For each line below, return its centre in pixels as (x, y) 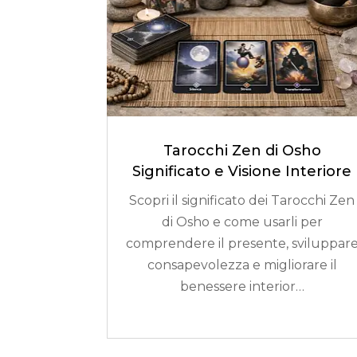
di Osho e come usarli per (242, 222)
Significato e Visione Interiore (242, 172)
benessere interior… (242, 287)
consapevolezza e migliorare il (242, 265)
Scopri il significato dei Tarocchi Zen (242, 201)
